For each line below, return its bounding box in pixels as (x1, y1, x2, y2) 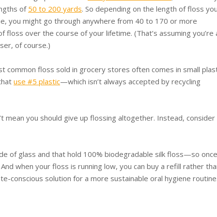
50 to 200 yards (28, 3, 82, 14)
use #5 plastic (14, 76, 60, 86)
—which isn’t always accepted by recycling (60, 76, 201, 86)
